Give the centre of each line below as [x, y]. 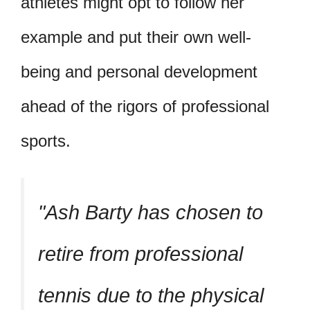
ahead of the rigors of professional [145, 107]
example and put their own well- [136, 37]
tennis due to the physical [151, 295]
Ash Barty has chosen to [154, 212]
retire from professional [140, 254]
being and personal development [139, 72]
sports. [46, 141]
